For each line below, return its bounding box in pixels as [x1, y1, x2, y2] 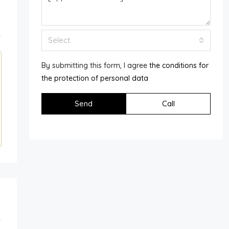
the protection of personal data [41, 73, 148, 83]
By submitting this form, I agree [41, 60, 149, 70]
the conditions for [149, 60, 209, 70]
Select [48, 35, 70, 45]
